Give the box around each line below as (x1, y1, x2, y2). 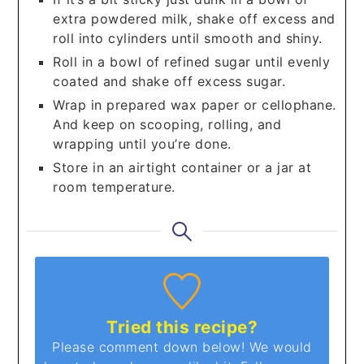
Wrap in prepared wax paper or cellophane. (53, 96, 336, 113)
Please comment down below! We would (52, 339, 312, 356)
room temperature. (53, 178, 175, 195)
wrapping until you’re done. (53, 135, 232, 152)
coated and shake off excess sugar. (53, 72, 286, 89)
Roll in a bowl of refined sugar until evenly (53, 53, 331, 70)
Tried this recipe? (106, 317, 258, 338)
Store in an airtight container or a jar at (53, 158, 312, 175)
